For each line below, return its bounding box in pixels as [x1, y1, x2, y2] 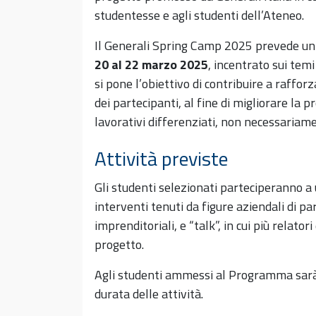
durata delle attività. [95, 284, 203, 304]
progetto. [95, 235, 144, 255]
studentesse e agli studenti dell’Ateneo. [95, 5, 304, 25]
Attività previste [95, 143, 228, 174]
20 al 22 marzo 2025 [95, 54, 208, 74]
